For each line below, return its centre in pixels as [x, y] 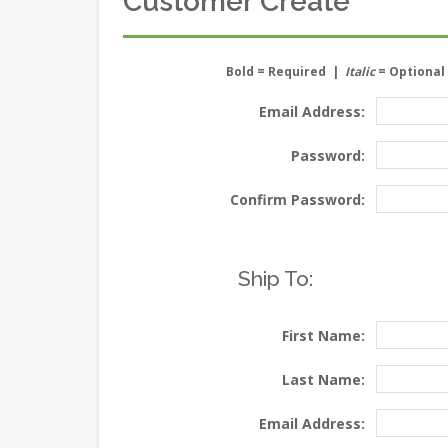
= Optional [409, 72]
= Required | [299, 72]
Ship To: [275, 279]
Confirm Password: [297, 199]
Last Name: [323, 379]
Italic [359, 72]
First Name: [323, 335]
